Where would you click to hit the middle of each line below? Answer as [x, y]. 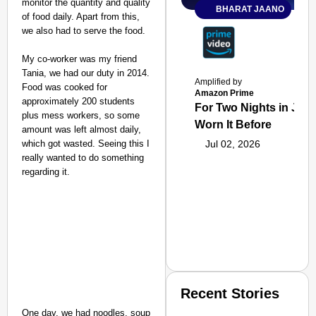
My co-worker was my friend [79, 59]
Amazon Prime [225, 93]
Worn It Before [233, 124]
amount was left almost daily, [81, 129]
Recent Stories [230, 293]
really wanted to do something [83, 158]
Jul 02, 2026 [233, 144]
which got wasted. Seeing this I [86, 144]
